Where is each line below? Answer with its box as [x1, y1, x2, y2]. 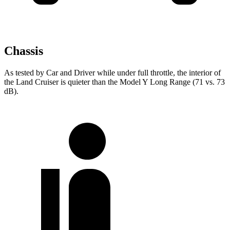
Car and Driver [46, 68, 95, 78]
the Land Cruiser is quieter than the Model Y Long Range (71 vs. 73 [4, 78, 225, 87]
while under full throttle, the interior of [95, 68, 221, 78]
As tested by [4, 68, 46, 78]
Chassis [4, 44, 43, 58]
